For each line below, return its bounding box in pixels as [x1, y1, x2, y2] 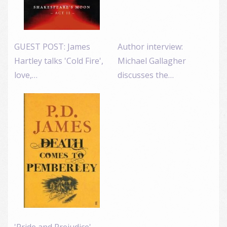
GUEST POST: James [14, 41, 90, 53]
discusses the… [118, 69, 174, 81]
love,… [14, 69, 37, 81]
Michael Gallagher [118, 55, 186, 67]
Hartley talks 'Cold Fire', [14, 55, 103, 67]
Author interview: [118, 41, 183, 53]
